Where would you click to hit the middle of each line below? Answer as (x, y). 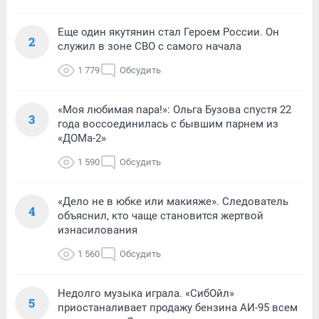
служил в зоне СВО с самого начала (150, 46)
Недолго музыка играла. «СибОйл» (146, 293)
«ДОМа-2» (82, 138)
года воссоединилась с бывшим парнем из (168, 124)
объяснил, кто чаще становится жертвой (161, 215)
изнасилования (98, 230)
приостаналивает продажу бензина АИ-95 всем (178, 307)
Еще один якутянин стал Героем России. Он (168, 32)
